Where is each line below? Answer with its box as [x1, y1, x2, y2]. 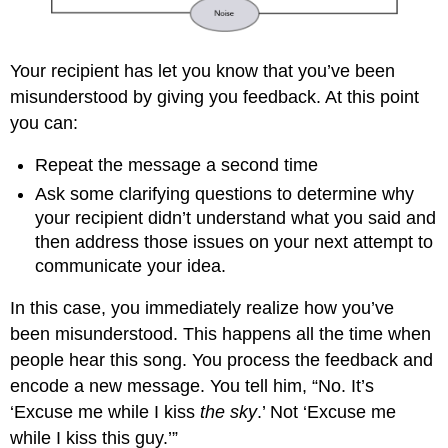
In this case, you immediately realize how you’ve [10, 298, 395, 319]
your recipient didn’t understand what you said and [35, 207, 437, 228]
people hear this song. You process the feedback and [10, 350, 434, 371]
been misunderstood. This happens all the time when [10, 324, 432, 345]
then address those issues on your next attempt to [35, 231, 434, 252]
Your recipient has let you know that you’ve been [10, 60, 396, 81]
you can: [10, 112, 79, 133]
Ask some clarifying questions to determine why [35, 183, 415, 204]
